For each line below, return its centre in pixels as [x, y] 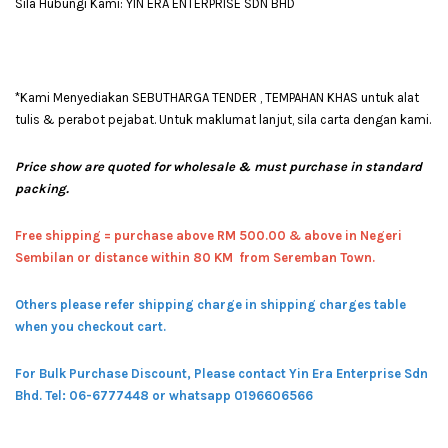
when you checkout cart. [90, 326]
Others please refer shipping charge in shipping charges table [210, 304]
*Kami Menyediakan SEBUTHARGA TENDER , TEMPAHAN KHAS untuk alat [217, 97]
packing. [42, 188]
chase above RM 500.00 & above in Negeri [269, 235]
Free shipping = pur [75, 235]
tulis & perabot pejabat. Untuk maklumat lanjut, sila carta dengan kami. [223, 119]
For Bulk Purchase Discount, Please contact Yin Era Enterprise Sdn [221, 373]
